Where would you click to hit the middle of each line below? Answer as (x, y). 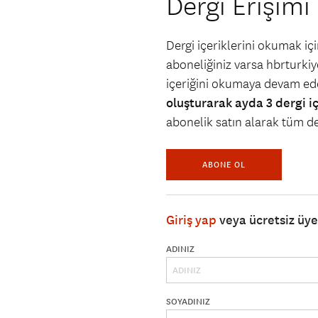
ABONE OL (224, 165)
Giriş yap (191, 220)
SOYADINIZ (188, 302)
